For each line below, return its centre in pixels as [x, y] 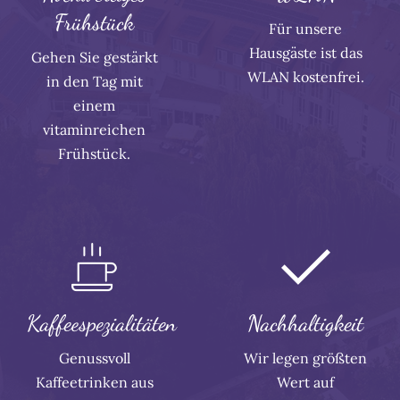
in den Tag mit [94, 82]
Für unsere [306, 29]
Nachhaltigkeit [306, 324]
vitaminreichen [95, 130]
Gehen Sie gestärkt [94, 58]
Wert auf [306, 383]
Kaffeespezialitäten [102, 324]
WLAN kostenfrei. [305, 77]
